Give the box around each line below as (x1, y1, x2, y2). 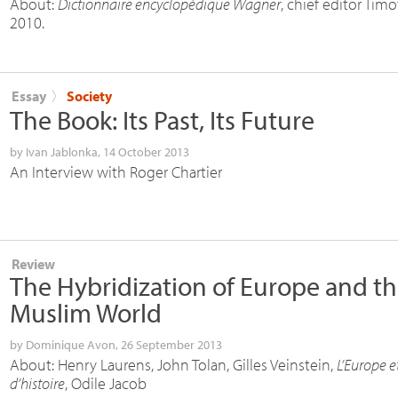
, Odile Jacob (65, 372, 147, 394)
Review (12, 254, 55, 273)
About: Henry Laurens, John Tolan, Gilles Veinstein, (10, 354, 337, 375)
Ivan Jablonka (26, 143, 98, 160)
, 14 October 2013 (98, 143, 189, 160)
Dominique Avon (26, 336, 115, 353)
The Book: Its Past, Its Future (10, 102, 314, 137)
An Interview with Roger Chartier (10, 161, 222, 182)
